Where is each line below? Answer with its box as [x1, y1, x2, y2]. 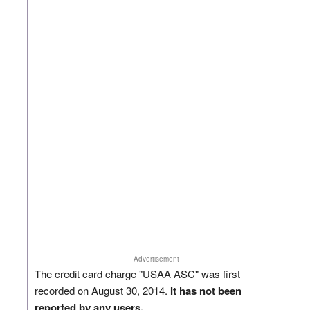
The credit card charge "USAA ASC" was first [34, 266, 240, 281]
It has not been [170, 282, 241, 298]
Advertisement [134, 253, 180, 264]
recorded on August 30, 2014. [34, 282, 170, 298]
